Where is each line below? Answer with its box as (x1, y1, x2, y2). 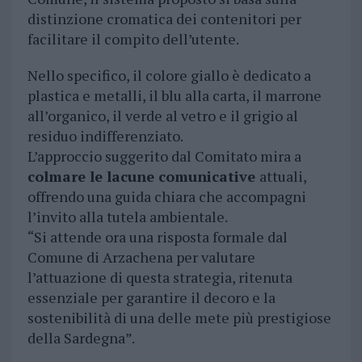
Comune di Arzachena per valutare (27, 247, 255, 267)
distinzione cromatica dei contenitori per (27, 9, 301, 29)
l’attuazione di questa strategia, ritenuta (27, 267, 293, 288)
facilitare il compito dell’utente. (27, 29, 239, 49)
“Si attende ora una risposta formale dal (27, 227, 288, 247)
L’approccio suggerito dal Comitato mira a (27, 146, 301, 166)
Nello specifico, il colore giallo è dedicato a (27, 65, 311, 86)
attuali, (259, 166, 306, 187)
